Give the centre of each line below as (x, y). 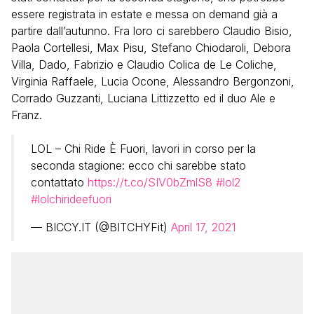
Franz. (27, 115)
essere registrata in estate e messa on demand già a (144, 14)
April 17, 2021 (203, 227)
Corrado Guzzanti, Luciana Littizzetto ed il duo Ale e (143, 98)
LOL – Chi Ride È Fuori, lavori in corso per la (143, 148)
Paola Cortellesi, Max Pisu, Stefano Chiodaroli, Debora (151, 47)
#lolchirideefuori (71, 199)
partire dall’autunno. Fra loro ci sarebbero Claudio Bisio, (152, 30)
